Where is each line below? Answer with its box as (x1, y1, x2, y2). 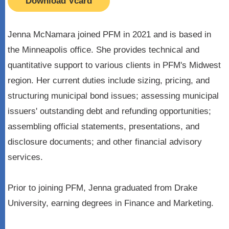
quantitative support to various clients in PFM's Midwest (8, 60, 221, 70)
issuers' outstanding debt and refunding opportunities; (8, 106, 211, 116)
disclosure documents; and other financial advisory (8, 137, 202, 147)
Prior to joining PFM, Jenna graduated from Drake (8, 183, 197, 193)
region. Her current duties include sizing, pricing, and (8, 76, 210, 85)
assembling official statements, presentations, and (8, 122, 199, 131)
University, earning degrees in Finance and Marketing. (8, 198, 214, 208)
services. (8, 152, 43, 162)
